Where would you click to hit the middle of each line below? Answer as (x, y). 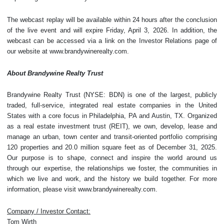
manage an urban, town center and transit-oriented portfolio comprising (112, 137)
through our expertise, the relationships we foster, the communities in (112, 168)
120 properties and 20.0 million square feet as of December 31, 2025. (112, 147)
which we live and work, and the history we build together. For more (112, 179)
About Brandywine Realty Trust (55, 73)
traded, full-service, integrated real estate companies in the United (112, 105)
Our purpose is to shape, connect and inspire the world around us (112, 158)
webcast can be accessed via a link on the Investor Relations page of (112, 40)
